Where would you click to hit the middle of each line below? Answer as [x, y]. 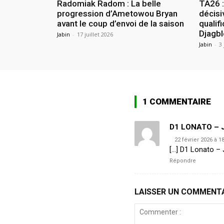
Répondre [182, 160]
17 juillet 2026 [95, 34]
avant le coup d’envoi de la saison [120, 23]
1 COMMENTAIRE [176, 101]
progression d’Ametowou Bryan [117, 13]
